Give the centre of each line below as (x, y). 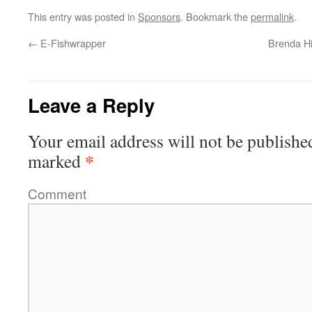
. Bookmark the (216, 16)
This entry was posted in (83, 16)
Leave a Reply (91, 105)
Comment (57, 193)
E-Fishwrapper (72, 43)
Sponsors (159, 16)
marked (56, 161)
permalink (272, 16)
